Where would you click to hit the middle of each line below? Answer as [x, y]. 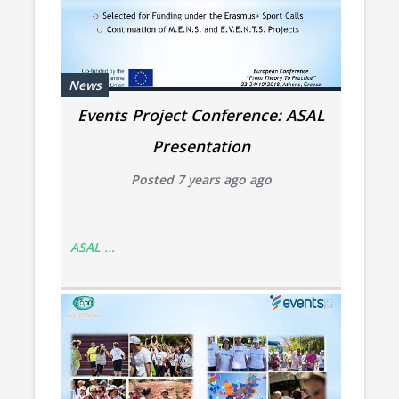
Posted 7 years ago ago [201, 179]
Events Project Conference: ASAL [201, 114]
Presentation [201, 146]
